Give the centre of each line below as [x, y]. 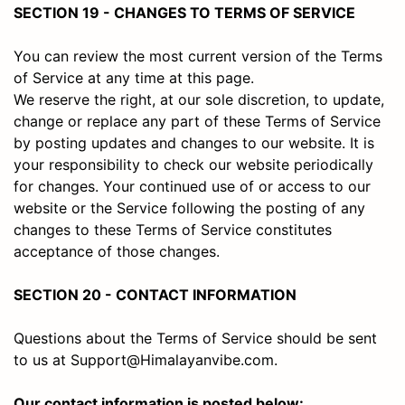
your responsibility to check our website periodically [193, 164]
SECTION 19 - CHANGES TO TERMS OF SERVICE [184, 12]
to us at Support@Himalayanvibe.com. [148, 359]
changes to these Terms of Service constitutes [173, 229]
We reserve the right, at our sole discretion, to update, [199, 99]
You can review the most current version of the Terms [198, 56]
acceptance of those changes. [117, 251]
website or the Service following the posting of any [189, 207]
